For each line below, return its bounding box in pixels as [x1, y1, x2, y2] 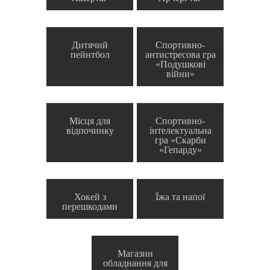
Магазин [117, 248, 153, 259]
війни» [166, 69, 195, 80]
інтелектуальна [149, 125, 212, 136]
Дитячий [72, 40, 108, 51]
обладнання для [102, 258, 168, 269]
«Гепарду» [159, 145, 202, 155]
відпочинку [66, 125, 114, 136]
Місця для [69, 116, 110, 127]
